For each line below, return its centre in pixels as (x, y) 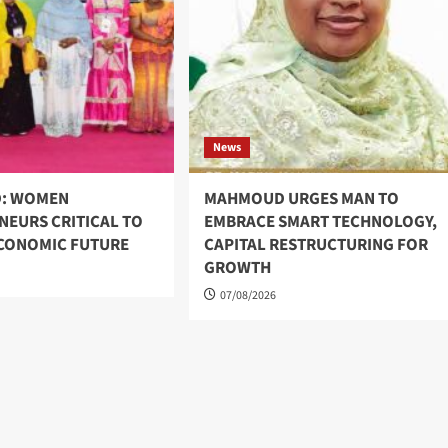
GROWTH (237, 268)
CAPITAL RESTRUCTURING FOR (315, 245)
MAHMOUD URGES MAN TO (301, 199)
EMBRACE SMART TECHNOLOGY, (320, 222)
